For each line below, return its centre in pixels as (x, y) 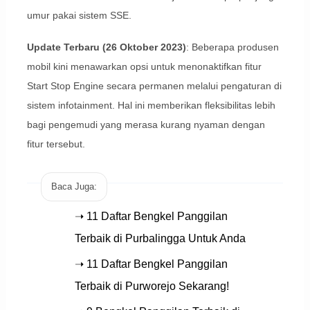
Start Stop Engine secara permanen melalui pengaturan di (154, 85)
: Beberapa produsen (232, 47)
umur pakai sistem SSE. (79, 15)
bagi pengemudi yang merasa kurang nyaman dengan (146, 124)
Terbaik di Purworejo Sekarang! (152, 286)
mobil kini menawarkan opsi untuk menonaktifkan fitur (144, 66)
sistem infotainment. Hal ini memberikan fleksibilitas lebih (151, 105)
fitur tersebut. (56, 144)
